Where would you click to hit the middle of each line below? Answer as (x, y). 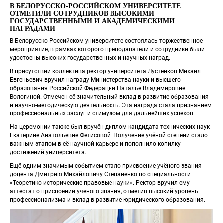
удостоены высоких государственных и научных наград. (90, 58)
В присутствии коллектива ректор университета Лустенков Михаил (105, 71)
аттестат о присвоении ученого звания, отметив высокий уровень (104, 191)
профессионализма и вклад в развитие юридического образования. (108, 200)
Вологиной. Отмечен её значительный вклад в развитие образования (109, 97)
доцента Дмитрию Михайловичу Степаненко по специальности (100, 174)
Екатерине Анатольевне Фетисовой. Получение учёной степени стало (109, 136)
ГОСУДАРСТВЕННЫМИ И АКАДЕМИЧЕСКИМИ (92, 21)
